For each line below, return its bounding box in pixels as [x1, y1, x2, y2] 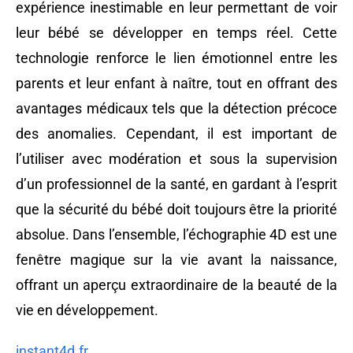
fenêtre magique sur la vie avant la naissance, [16, 251, 337, 269]
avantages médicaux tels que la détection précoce [16, 100, 337, 117]
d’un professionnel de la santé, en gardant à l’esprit [16, 176, 337, 193]
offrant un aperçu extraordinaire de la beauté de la [16, 277, 337, 294]
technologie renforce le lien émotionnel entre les [16, 50, 337, 67]
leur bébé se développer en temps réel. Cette [16, 24, 337, 42]
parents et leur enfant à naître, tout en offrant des [16, 75, 337, 92]
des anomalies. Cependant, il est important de [16, 125, 337, 143]
